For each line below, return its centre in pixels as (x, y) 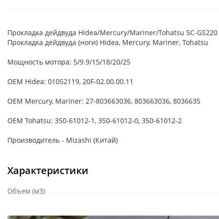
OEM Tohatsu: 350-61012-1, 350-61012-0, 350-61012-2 (95, 120)
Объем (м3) (26, 191)
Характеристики (48, 170)
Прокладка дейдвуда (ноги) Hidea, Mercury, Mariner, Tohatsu (108, 42)
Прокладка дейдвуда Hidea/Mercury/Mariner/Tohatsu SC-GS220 (112, 33)
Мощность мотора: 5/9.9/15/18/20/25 (69, 62)
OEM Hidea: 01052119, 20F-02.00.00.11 (70, 81)
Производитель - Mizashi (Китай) (63, 140)
